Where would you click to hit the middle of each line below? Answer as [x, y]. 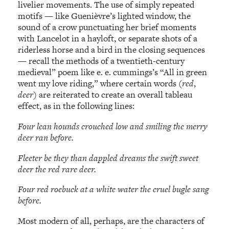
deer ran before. [46, 138]
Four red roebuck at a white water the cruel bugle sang [114, 189]
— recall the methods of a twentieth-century [101, 61]
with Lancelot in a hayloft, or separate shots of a [108, 39]
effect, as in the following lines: [76, 106]
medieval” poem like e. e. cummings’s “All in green [113, 72]
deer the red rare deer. [57, 169]
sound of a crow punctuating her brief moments [107, 27]
